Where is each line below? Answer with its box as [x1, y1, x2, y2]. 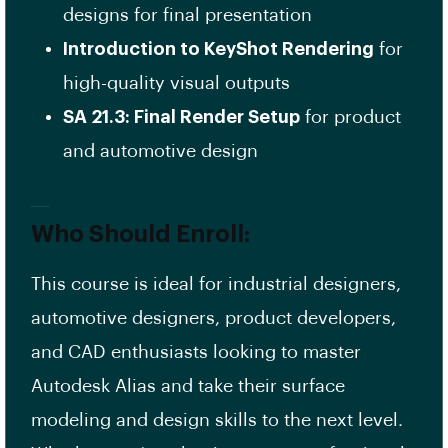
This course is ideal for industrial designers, [31, 275, 401, 294]
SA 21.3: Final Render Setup [63, 108, 300, 127]
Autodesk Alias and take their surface [31, 377, 345, 396]
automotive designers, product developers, [31, 309, 396, 328]
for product [300, 108, 401, 127]
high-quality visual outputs [63, 74, 290, 93]
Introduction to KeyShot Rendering [63, 40, 374, 59]
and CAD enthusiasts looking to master [31, 343, 361, 362]
